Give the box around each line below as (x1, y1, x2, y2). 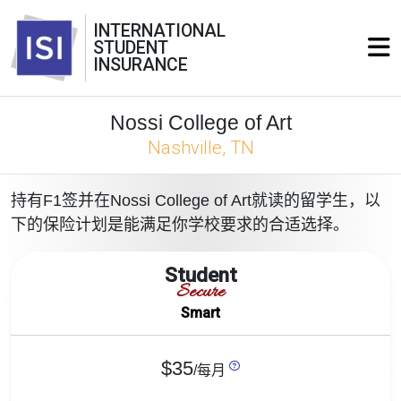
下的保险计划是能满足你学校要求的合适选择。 (11, 216, 349, 234)
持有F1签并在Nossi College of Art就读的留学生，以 (11, 192, 380, 209)
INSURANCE (93, 55, 188, 75)
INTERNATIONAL (93, 21, 226, 41)
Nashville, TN (147, 137, 254, 158)
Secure (176, 280, 225, 305)
